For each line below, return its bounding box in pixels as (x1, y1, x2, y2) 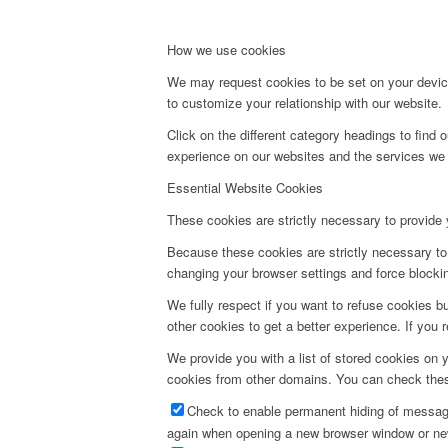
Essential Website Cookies (167, 178, 323, 198)
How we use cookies (167, 39, 286, 59)
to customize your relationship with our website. (167, 93, 442, 113)
